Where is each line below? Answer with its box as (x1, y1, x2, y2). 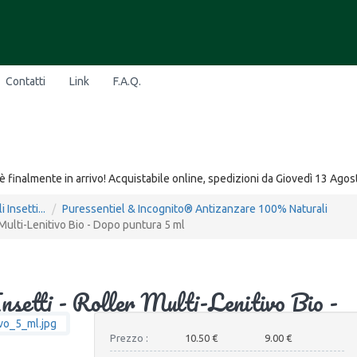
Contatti (6, 75, 45, 88)
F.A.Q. (113, 75, 141, 88)
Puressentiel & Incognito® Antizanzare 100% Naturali (62, 202, 328, 216)
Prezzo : (109, 332, 148, 344)
